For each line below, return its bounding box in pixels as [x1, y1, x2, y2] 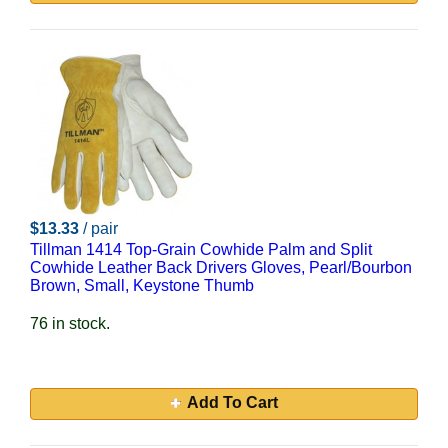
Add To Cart [186, 394, 278, 411]
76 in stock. [30, 315, 110, 332]
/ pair [83, 220, 118, 237]
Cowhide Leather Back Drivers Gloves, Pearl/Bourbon [30, 259, 412, 276]
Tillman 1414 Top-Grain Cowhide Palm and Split [30, 241, 372, 258]
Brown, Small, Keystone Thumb [30, 277, 254, 294]
